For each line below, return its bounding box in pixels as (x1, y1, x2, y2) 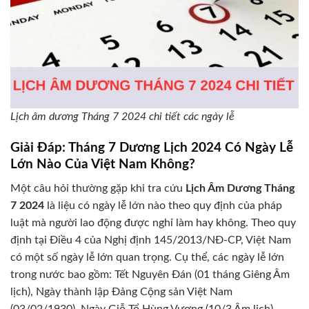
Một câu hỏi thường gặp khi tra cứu (10, 182, 186, 194)
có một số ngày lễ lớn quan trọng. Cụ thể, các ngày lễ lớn (10, 251, 284, 263)
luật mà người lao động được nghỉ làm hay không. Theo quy (10, 217, 296, 228)
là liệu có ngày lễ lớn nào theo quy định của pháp (44, 199, 282, 211)
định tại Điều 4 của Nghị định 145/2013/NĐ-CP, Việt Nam (10, 234, 291, 246)
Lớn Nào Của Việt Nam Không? (10, 158, 195, 172)
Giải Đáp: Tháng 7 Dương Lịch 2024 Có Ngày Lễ (10, 141, 293, 155)
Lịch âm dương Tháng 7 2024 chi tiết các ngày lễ (10, 111, 235, 123)
